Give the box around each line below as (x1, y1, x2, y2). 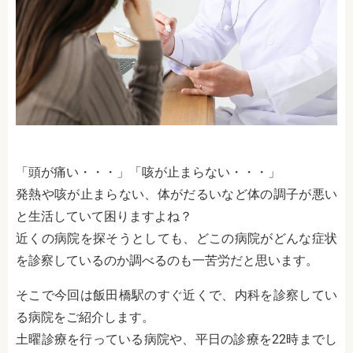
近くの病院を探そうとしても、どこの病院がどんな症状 (16, 231, 337, 247)
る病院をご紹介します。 (16, 310, 154, 325)
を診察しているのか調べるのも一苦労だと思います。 (16, 253, 318, 269)
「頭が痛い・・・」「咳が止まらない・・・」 (16, 165, 281, 180)
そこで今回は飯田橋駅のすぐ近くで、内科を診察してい (16, 288, 337, 303)
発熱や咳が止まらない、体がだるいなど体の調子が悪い (16, 187, 337, 203)
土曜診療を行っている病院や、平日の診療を (16, 332, 272, 347)
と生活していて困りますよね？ (16, 209, 192, 225)
